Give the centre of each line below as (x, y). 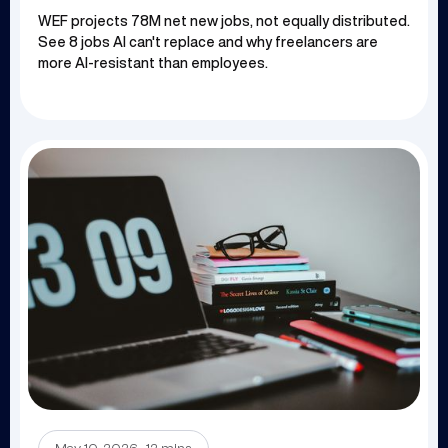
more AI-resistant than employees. (153, 62)
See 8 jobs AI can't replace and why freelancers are (208, 41)
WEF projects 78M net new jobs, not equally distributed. (224, 20)
